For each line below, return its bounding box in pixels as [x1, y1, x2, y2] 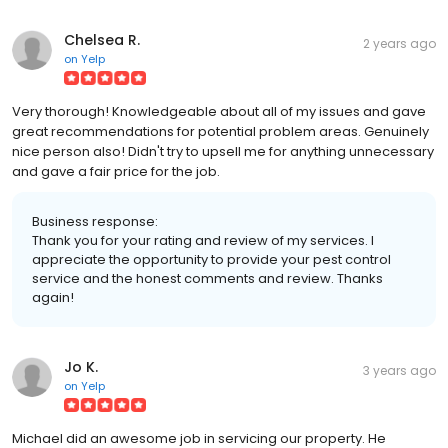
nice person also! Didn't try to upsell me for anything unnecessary [12, 141, 434, 161]
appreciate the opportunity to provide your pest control [32, 249, 391, 269]
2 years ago [363, 34, 436, 52]
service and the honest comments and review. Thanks [32, 268, 383, 288]
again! [32, 287, 74, 307]
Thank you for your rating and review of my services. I [32, 230, 374, 250]
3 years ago [363, 361, 436, 379]
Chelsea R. [64, 29, 140, 50]
